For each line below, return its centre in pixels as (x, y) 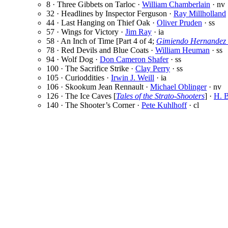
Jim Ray (138, 32)
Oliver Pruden (179, 23)
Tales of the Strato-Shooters (160, 96)
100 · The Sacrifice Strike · (91, 69)
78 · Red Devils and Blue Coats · (101, 50)
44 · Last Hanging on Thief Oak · (102, 23)
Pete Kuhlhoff (164, 105)
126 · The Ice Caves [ (81, 96)
